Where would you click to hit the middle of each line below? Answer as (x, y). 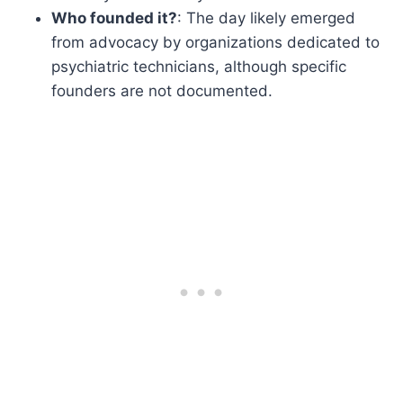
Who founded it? (115, 18)
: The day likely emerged (267, 18)
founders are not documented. (162, 90)
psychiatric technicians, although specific (199, 66)
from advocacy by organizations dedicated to (216, 42)
